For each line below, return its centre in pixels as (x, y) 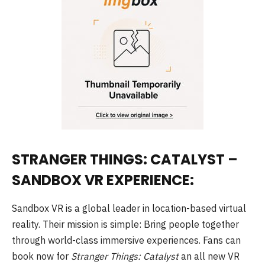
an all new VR (209, 256)
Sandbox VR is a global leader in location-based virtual (129, 209)
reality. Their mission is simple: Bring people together (125, 224)
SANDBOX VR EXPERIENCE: (103, 180)
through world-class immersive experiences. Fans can (126, 240)
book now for (41, 256)
